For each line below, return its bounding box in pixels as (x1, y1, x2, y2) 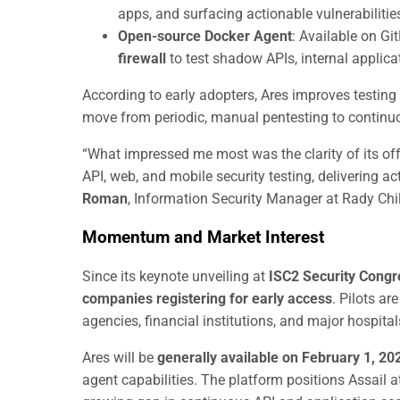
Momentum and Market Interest (82, 227, 324, 247)
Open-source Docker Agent (118, 27, 292, 45)
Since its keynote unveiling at (82, 268, 269, 286)
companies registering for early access (82, 290, 332, 308)
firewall (118, 49, 166, 67)
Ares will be (82, 349, 157, 367)
